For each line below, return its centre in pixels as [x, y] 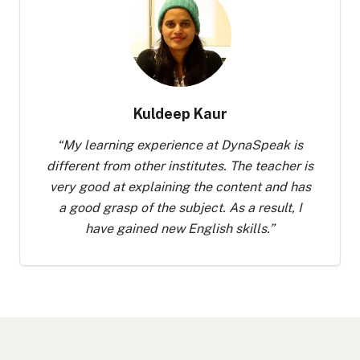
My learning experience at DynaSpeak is [183, 145]
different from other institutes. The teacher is [180, 166]
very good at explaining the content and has [180, 187]
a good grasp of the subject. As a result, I [180, 208]
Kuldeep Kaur [180, 114]
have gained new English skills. [177, 229]
